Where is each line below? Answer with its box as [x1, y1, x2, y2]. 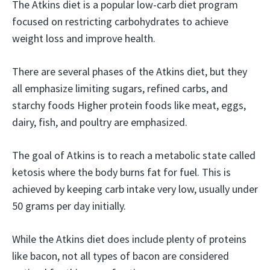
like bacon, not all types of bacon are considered [12, 249, 229, 263]
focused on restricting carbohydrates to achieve [12, 14, 228, 28]
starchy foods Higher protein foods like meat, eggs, [12, 98, 246, 112]
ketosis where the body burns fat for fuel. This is [12, 165, 231, 179]
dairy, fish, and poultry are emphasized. [12, 115, 187, 129]
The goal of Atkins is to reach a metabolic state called [12, 148, 256, 162]
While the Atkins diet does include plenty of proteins [12, 232, 246, 246]
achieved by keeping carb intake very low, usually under [12, 182, 258, 196]
